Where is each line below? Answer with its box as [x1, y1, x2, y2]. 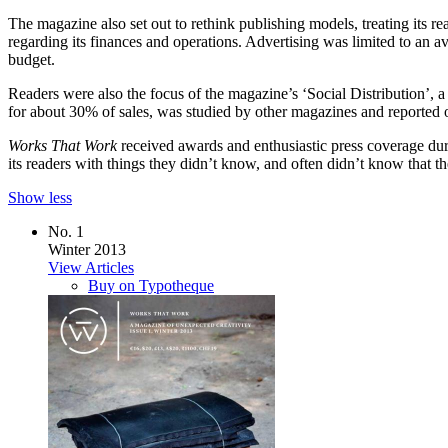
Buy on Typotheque [88, 276, 214, 294]
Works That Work [8, 136, 117, 154]
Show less [8, 188, 72, 206]
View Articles [48, 258, 134, 276]
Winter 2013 [48, 240, 126, 258]
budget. [8, 50, 55, 68]
